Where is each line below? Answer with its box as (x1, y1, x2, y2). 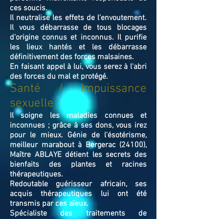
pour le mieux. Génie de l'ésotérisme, (10, 131, 147, 140)
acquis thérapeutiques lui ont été (10, 189, 147, 199)
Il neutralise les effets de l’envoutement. (10, 13, 147, 23)
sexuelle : (10, 96, 60, 111)
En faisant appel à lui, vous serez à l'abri (10, 62, 147, 72)
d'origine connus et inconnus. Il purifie (10, 33, 147, 43)
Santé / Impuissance (10, 82, 147, 96)
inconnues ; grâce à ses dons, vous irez (10, 121, 147, 131)
